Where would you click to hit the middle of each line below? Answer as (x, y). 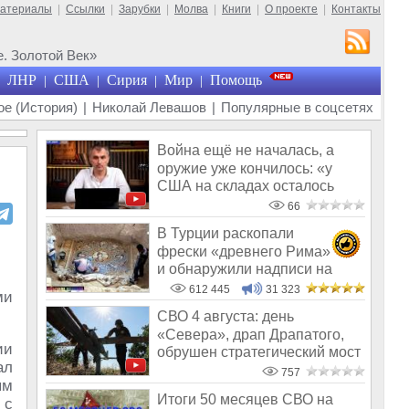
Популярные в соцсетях (297, 107)
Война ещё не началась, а (246, 151)
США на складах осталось (246, 185)
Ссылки (85, 9)
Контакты (356, 9)
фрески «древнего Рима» (244, 251)
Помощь (236, 80)
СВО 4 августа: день (225, 317)
